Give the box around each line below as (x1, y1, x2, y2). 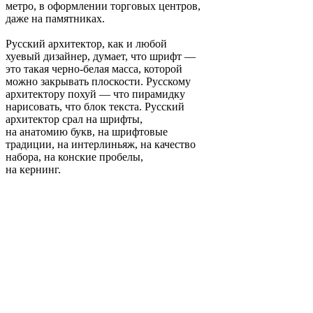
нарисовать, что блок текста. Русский (6, 101, 184, 112)
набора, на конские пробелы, (6, 151, 143, 163)
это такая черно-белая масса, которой (6, 63, 182, 75)
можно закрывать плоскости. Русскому (6, 75, 191, 87)
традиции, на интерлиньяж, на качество (6, 138, 196, 150)
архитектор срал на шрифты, (6, 113, 143, 125)
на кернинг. (6, 163, 61, 175)
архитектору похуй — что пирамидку (6, 88, 185, 100)
